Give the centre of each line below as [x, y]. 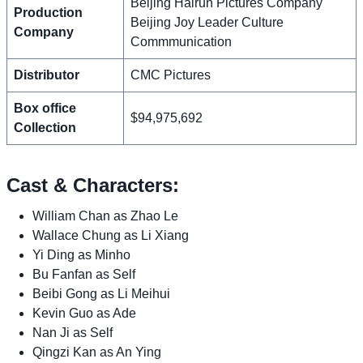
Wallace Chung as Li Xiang [111, 235]
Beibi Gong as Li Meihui [101, 293]
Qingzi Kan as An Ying [97, 352]
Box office [45, 108]
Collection [45, 127]
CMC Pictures [171, 75]
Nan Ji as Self [73, 332]
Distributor [47, 75]
